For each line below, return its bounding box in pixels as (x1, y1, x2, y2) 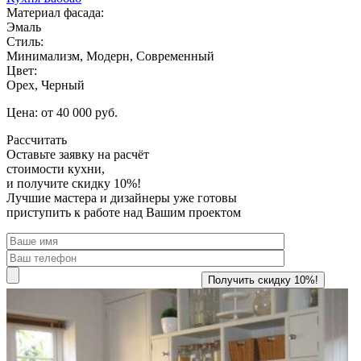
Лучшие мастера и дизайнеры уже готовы (6, 190, 237, 205)
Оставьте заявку (6, 147, 94, 161)
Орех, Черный (6, 77, 85, 92)
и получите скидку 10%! (6, 176, 141, 190)
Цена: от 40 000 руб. (6, 105, 118, 119)
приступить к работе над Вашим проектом (6, 205, 241, 219)
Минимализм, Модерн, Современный (6, 48, 214, 63)
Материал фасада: (6, 5, 104, 19)
